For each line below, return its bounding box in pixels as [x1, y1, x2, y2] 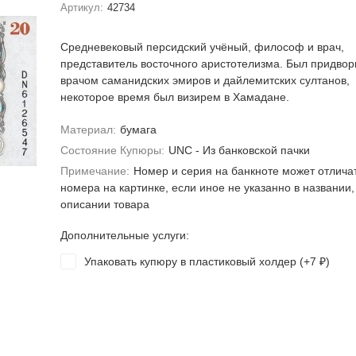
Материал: [60, 123, 116, 136]
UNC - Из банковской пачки [168, 144, 311, 157]
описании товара [60, 198, 149, 211]
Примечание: [60, 164, 130, 177]
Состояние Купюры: [60, 144, 164, 157]
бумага [120, 123, 157, 136]
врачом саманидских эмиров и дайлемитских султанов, [60, 74, 350, 87]
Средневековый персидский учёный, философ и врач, [60, 41, 344, 53]
